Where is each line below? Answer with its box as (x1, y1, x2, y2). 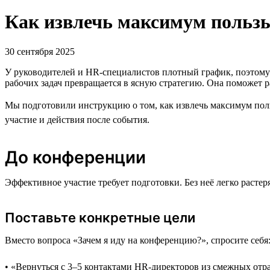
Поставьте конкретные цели (5, 209, 195, 225)
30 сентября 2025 (5, 46, 75, 57)
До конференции (5, 146, 146, 168)
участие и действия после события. (5, 114, 149, 125)
